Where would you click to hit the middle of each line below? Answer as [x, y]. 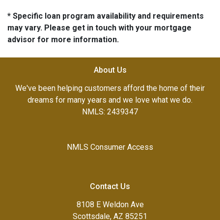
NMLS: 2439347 [110, 111]
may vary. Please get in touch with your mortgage [99, 27]
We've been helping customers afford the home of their [110, 88]
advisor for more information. [63, 39]
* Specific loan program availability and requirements [106, 16]
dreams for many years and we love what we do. [110, 100]
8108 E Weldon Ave [110, 204]
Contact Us [110, 186]
